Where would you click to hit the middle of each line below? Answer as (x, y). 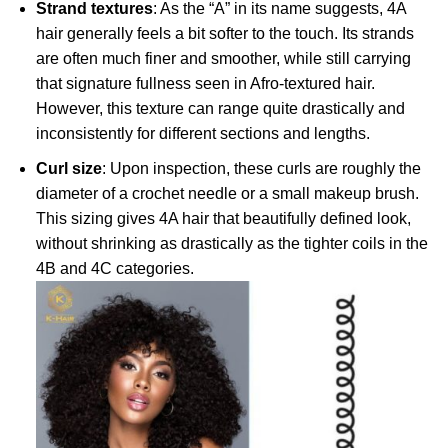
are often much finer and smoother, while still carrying (223, 59)
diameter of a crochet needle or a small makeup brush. (227, 194)
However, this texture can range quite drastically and (220, 109)
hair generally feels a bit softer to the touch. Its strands (224, 34)
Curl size (68, 169)
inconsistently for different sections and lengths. (202, 134)
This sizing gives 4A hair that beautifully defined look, (223, 219)
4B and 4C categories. (114, 269)
